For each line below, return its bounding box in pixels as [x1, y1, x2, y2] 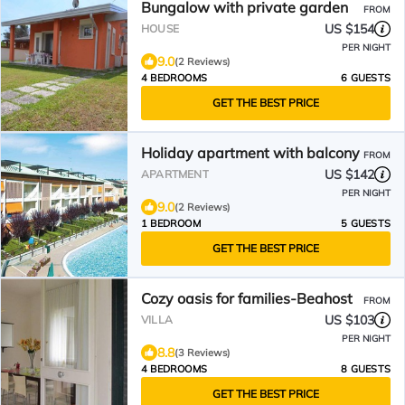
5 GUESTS [341, 217, 391, 230]
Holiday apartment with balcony [141, 144, 360, 162]
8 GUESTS [341, 363, 391, 375]
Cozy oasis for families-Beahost [141, 289, 353, 307]
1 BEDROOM [141, 217, 201, 230]
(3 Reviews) [174, 346, 231, 359]
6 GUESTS [341, 71, 391, 84]
